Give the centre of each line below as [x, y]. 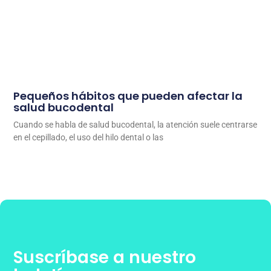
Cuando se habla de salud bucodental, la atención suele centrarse [135, 124]
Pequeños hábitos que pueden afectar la [128, 96]
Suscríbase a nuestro [105, 257]
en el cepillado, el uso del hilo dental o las [89, 137]
